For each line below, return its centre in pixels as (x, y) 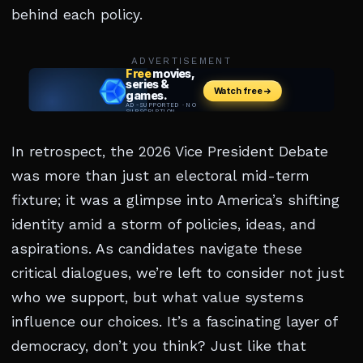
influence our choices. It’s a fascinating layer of (174, 322)
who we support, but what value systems (158, 298)
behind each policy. (77, 15)
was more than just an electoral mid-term (160, 176)
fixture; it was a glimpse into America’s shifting (175, 201)
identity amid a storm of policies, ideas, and (164, 225)
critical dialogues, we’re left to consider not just (178, 273)
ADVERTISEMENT (181, 61)
